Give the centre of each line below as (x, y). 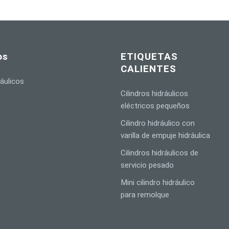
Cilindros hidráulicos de (160, 153)
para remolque (145, 195)
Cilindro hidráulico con (158, 123)
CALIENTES (149, 69)
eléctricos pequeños (155, 106)
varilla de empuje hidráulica (166, 136)
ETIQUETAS (150, 57)
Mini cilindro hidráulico (158, 183)
